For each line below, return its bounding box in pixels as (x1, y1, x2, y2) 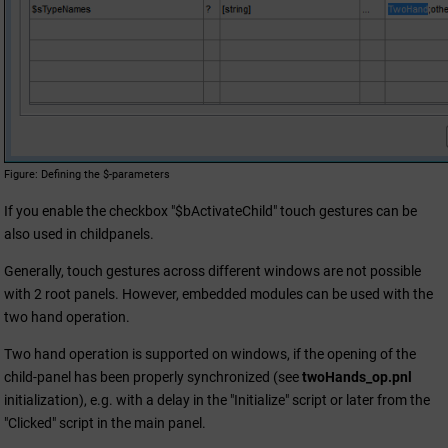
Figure (4, 167, 35, 181)
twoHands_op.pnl (302, 368, 412, 385)
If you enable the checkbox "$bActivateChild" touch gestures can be (4, 202, 417, 219)
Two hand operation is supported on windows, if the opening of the (4, 345, 416, 362)
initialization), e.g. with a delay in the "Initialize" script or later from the (4, 391, 430, 408)
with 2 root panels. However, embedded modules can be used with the (4, 285, 433, 302)
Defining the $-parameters (41, 167, 170, 181)
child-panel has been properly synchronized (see (4, 368, 302, 385)
